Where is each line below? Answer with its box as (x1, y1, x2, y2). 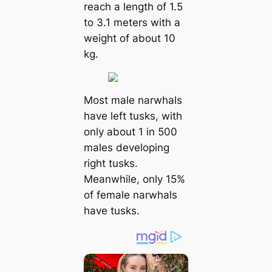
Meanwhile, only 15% (83, 172, 185, 185)
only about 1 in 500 (83, 125, 177, 138)
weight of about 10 (83, 32, 175, 45)
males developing (83, 141, 169, 154)
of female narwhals (83, 188, 177, 201)
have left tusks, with (83, 109, 182, 122)
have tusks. (83, 204, 140, 217)
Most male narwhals (83, 93, 182, 106)
